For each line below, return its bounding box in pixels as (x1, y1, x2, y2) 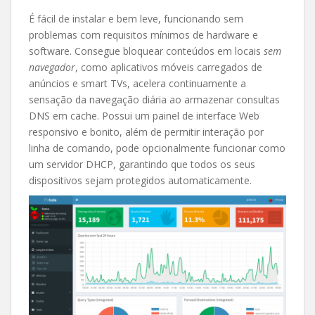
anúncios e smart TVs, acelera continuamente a (29, 77, 246, 90)
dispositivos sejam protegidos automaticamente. (29, 174, 252, 187)
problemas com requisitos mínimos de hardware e (29, 28, 258, 41)
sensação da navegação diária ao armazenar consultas (29, 93, 280, 106)
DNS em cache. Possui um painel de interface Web (29, 109, 259, 122)
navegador (29, 60, 75, 74)
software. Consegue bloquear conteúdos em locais (29, 44, 264, 58)
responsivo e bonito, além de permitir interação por (29, 125, 264, 139)
